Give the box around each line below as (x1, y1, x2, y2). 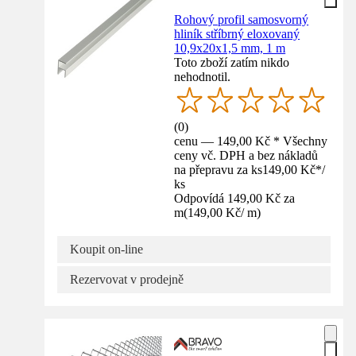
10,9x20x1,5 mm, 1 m (174, 41, 286, 56)
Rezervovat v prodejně (70, 272, 184, 286)
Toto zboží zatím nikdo (174, 56, 290, 70)
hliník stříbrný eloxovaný (174, 27, 300, 41)
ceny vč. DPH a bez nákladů (174, 148, 319, 162)
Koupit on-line (70, 242, 143, 256)
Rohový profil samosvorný (174, 13, 309, 27)
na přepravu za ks (174, 162, 263, 176)
